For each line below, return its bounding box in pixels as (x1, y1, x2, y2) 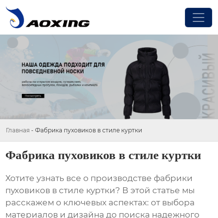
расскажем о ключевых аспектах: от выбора (5, 198, 195, 208)
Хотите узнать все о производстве (5, 173, 154, 183)
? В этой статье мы (115, 185, 195, 196)
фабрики (154, 173, 193, 183)
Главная (6, 127, 30, 134)
